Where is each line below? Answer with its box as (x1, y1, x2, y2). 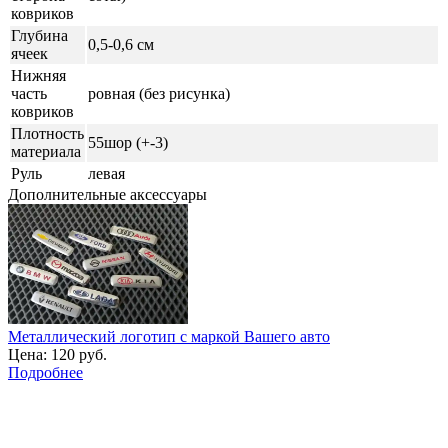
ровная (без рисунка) (88, 84, 230, 102)
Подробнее (8, 363, 83, 381)
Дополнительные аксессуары (8, 185, 207, 203)
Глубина (11, 26, 68, 44)
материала (11, 142, 81, 160)
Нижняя (11, 66, 66, 84)
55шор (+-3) (88, 133, 168, 151)
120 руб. (47, 345, 107, 363)
